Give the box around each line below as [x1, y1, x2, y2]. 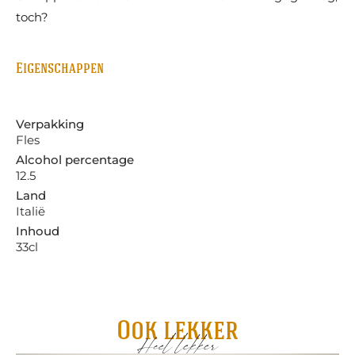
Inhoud [16, 223, 59, 239]
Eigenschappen [16, 62, 104, 78]
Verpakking [16, 116, 84, 132]
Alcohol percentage [16, 152, 134, 168]
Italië [16, 204, 45, 219]
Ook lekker [116, 319, 239, 347]
